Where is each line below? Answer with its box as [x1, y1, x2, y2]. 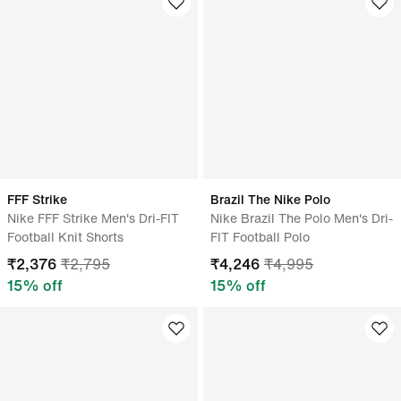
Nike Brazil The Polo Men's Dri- [210, 209, 393, 227]
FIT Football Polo [210, 227, 310, 246]
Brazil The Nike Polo [210, 190, 330, 209]
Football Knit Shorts [7, 227, 124, 246]
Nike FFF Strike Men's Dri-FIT [7, 209, 179, 227]
